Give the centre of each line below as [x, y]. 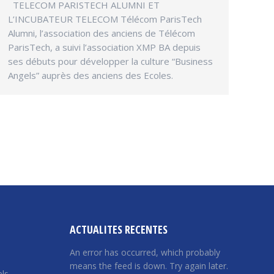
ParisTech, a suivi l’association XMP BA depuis [104, 47]
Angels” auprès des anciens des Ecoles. [91, 75]
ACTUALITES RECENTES [118, 229]
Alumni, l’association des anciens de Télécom [102, 33]
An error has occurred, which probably [145, 252]
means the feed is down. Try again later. [149, 265]
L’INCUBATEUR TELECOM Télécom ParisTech [105, 19]
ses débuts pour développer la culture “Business [110, 61]
